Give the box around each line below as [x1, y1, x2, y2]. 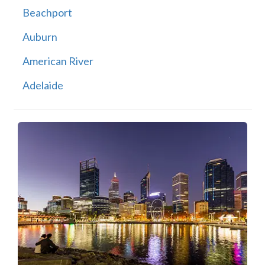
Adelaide [22, 79, 63, 92]
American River [22, 54, 93, 68]
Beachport [22, 6, 72, 20]
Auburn [22, 30, 57, 44]
